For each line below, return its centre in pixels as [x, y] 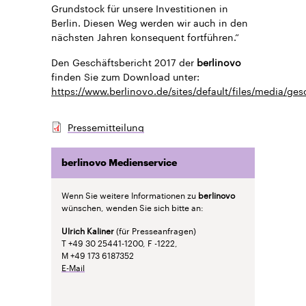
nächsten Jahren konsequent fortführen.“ [145, 36]
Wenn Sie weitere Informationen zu [130, 194]
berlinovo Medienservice [119, 162]
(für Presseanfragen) [155, 229]
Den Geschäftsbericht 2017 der [123, 61]
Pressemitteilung [106, 126]
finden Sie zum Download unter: [125, 75]
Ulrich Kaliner [88, 229]
